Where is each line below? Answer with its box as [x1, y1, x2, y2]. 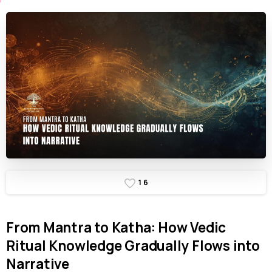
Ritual [6, 236, 46, 256]
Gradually [124, 236, 189, 256]
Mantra [42, 218, 92, 237]
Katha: [111, 218, 155, 237]
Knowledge [49, 236, 122, 256]
